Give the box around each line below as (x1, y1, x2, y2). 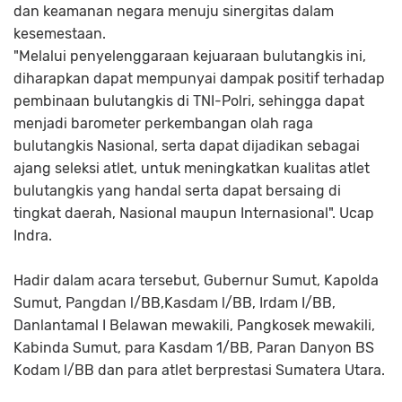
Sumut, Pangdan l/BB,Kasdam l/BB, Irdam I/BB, (13, 294, 336, 311)
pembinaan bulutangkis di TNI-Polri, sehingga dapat (13, 92, 364, 109)
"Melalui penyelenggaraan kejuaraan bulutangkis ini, (13, 48, 366, 65)
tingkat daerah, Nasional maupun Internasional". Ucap (13, 205, 374, 222)
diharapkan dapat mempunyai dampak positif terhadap (13, 70, 385, 87)
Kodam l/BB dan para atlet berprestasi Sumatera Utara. (13, 362, 385, 379)
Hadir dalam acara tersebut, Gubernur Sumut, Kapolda (13, 272, 379, 289)
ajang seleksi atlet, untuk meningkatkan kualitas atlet (13, 160, 370, 177)
